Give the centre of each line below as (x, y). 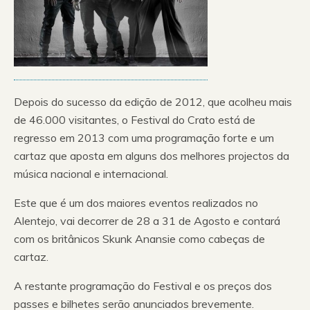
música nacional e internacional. (91, 174)
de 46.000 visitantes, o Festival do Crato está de (135, 120)
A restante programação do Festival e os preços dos (143, 286)
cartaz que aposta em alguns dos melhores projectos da (152, 156)
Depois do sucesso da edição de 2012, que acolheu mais (153, 102)
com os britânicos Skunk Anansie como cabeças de (139, 239)
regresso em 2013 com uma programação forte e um (144, 138)
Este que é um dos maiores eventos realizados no (136, 203)
